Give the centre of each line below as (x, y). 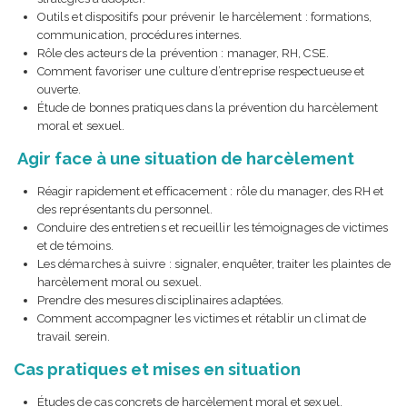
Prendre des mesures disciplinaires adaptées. (161, 301)
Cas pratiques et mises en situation (157, 370)
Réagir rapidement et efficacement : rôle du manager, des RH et (211, 192)
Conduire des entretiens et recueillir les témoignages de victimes (213, 228)
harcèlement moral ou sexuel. (119, 283)
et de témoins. (75, 246)
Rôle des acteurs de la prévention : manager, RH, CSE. (183, 54)
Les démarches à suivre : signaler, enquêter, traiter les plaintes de (214, 264)
